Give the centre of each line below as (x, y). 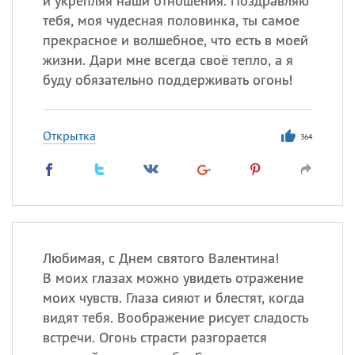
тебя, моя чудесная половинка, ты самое (171, 20)
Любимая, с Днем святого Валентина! (160, 258)
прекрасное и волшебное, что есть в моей (175, 40)
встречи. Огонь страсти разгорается (155, 337)
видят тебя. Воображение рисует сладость (175, 317)
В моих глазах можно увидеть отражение (173, 278)
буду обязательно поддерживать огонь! (167, 80)
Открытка (69, 136)
